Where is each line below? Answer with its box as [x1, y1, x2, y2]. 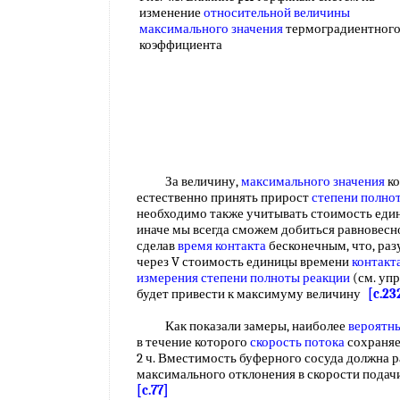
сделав [137, 237, 178, 254]
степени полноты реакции [201, 270, 350, 286]
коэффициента [139, 37, 222, 53]
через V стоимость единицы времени [137, 254, 352, 270]
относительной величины [204, 4, 350, 21]
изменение [139, 4, 204, 21]
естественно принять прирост [137, 189, 312, 205]
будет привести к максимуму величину [137, 286, 368, 302]
